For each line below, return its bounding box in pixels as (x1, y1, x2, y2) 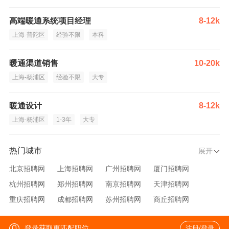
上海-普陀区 (12, 31, 45, 38)
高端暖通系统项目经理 (9, 16, 91, 25)
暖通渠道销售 (9, 59, 58, 67)
